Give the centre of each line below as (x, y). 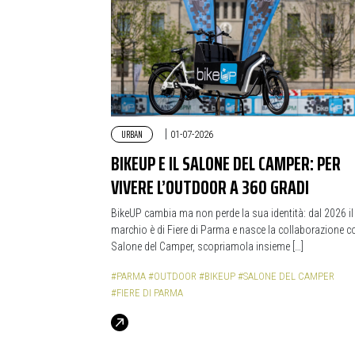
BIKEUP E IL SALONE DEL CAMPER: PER (226, 163)
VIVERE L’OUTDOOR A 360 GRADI (210, 187)
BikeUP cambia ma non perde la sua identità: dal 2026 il (232, 213)
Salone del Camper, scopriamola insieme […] (207, 246)
